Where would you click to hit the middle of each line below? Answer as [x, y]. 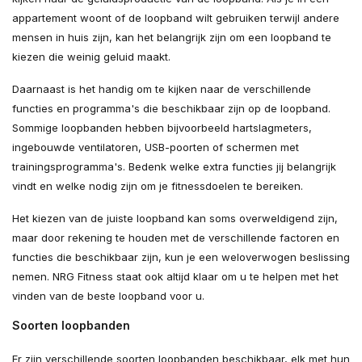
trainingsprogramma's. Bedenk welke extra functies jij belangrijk [174, 167]
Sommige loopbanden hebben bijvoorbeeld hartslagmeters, [162, 128]
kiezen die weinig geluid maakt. [91, 57]
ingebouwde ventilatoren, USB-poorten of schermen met [156, 147]
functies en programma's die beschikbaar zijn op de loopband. [171, 109]
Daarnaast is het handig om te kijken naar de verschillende [162, 89]
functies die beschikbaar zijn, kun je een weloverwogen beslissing [181, 257]
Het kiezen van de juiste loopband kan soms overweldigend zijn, [175, 219]
